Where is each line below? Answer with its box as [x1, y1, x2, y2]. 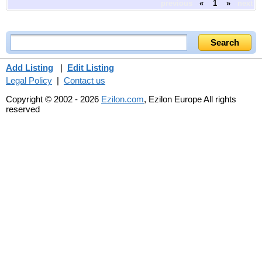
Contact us [64, 75, 105, 85]
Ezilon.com [101, 94, 144, 104]
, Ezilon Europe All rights [144, 94, 236, 104]
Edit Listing [67, 62, 114, 73]
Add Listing [6, 62, 53, 73]
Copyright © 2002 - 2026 [6, 94, 101, 104]
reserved [6, 104, 40, 114]
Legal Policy [6, 75, 52, 85]
